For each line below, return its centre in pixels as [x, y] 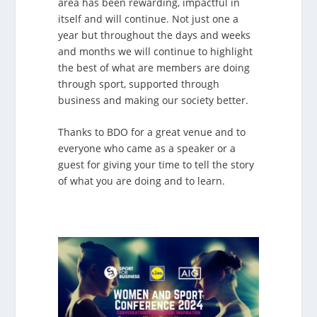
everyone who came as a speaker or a [147, 149]
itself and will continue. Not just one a [149, 18]
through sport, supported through [139, 83]
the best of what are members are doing [154, 67]
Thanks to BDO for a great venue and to [152, 132]
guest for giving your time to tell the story [156, 165]
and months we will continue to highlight [156, 51]
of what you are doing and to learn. [142, 181]
